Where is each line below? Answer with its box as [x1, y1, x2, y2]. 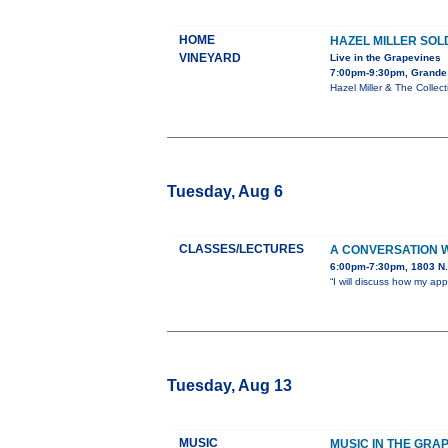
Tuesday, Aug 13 [167, 377, 292, 395]
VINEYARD [179, 51, 241, 66]
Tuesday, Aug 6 [167, 183, 283, 201]
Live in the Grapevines [330, 52, 441, 64]
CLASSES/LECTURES [179, 242, 304, 257]
